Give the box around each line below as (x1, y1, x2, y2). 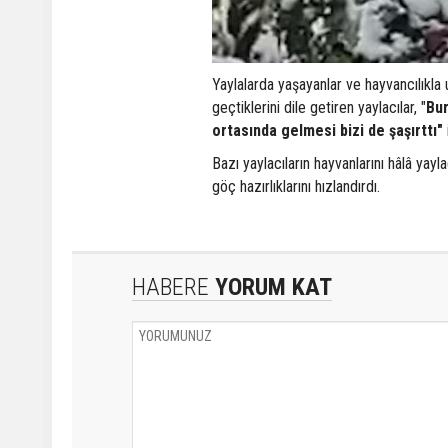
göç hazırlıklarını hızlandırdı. (212, 177, 380, 196)
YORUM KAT (209, 273, 332, 301)
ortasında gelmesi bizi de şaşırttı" (212, 121, 443, 140)
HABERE (132, 273, 209, 301)
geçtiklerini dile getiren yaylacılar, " (212, 98, 426, 117)
